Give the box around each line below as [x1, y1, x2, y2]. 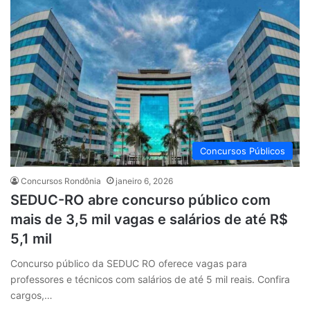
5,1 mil [10, 230, 52, 247]
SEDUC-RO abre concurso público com [10, 191, 271, 208]
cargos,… [10, 289, 53, 301]
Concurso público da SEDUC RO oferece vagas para [10, 257, 247, 269]
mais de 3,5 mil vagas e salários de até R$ [10, 210, 288, 228]
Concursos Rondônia [21, 175, 101, 186]
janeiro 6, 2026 [116, 175, 173, 186]
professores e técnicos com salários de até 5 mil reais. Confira [10, 273, 290, 285]
